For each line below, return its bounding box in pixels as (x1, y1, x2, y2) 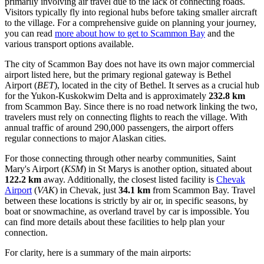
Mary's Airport (5, 163, 59, 174)
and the (205, 28, 235, 38)
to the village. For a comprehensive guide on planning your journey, (5, 17, 256, 28)
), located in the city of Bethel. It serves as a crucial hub (54, 80, 259, 90)
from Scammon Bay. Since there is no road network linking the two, (5, 101, 258, 111)
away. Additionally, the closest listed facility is (41, 174, 216, 184)
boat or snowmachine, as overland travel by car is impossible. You (5, 206, 249, 216)
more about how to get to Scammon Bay (55, 28, 205, 38)
